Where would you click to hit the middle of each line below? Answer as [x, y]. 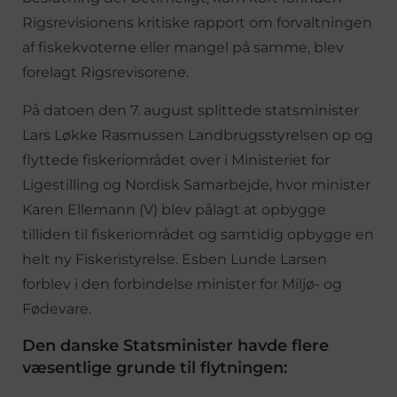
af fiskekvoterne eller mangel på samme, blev [183, 47]
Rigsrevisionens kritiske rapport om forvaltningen [197, 22]
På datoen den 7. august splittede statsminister [191, 110]
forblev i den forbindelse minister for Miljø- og [182, 284]
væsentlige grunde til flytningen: [155, 367]
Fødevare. [57, 308]
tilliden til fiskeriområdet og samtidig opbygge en [198, 234]
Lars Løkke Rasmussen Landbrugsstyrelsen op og [198, 135]
